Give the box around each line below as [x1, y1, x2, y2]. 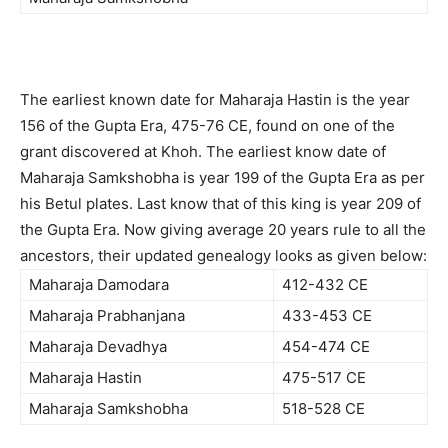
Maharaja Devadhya [29, 337, 167, 357]
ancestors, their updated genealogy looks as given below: [20, 246, 427, 266]
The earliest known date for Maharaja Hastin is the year [20, 90, 410, 110]
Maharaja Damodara [29, 275, 169, 295]
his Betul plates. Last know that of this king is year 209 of [20, 194, 421, 214]
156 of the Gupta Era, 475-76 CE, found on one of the [20, 116, 395, 136]
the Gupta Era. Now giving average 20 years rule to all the [20, 220, 426, 240]
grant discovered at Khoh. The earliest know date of [20, 142, 386, 162]
